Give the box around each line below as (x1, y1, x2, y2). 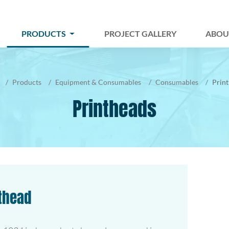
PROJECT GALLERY (104, 29, 176, 39)
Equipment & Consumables (55, 78, 142, 87)
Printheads (73, 94, 156, 124)
